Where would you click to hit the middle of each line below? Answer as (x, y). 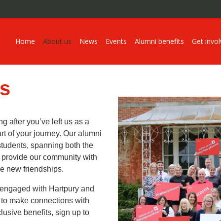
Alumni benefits (159, 41)
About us (57, 41)
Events (116, 41)
